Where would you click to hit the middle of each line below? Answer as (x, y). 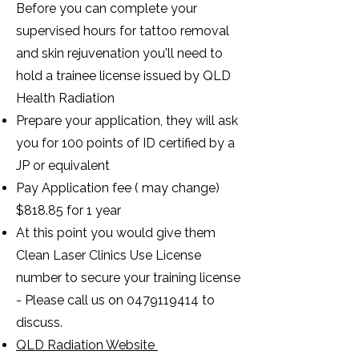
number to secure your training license (128, 278)
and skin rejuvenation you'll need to (119, 53)
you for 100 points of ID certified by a (125, 143)
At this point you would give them (116, 233)
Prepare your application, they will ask (127, 121)
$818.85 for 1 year (70, 210)
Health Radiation (65, 98)
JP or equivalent (65, 165)
